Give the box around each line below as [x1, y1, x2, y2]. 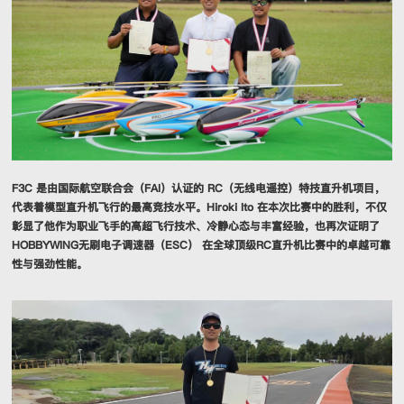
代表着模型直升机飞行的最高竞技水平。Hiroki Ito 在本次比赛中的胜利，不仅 [12, 200, 387, 215]
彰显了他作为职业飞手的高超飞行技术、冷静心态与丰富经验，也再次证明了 [12, 219, 380, 234]
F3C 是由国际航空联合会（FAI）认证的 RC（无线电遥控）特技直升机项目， [12, 181, 385, 196]
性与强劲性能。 [12, 257, 87, 271]
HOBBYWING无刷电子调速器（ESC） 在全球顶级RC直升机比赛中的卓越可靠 [12, 238, 390, 252]
